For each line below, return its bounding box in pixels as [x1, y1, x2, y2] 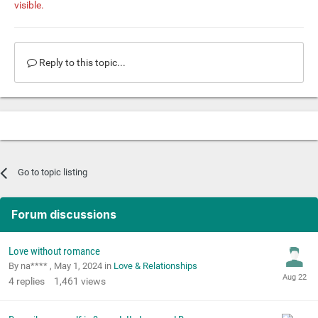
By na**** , [9, 261, 54, 272]
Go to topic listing [18, 167, 88, 178]
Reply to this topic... [37, 57, 126, 69]
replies [16, 275, 45, 287]
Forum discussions [11, 207, 116, 222]
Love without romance [9, 245, 100, 258]
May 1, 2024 [54, 261, 102, 272]
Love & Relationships [114, 261, 197, 272]
